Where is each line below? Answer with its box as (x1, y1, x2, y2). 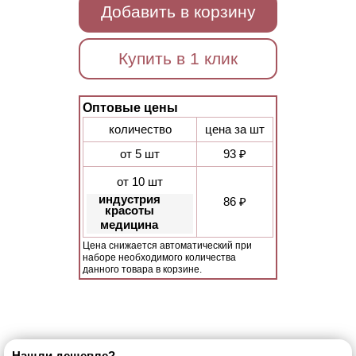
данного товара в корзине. (83, 264, 202, 275)
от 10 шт (117, 175, 163, 188)
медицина (100, 218, 158, 231)
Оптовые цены (83, 101, 178, 114)
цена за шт (205, 122, 265, 136)
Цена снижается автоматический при (83, 240, 252, 251)
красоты (104, 203, 154, 217)
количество (108, 122, 172, 136)
